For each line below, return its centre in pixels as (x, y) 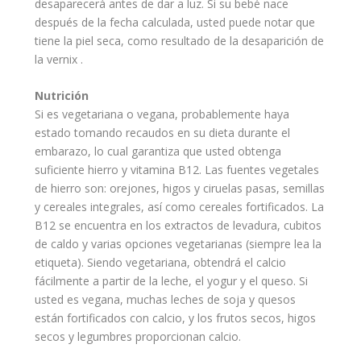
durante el (262, 133)
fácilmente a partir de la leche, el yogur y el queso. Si (171, 281)
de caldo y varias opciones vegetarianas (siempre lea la (178, 244)
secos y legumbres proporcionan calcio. (137, 337)
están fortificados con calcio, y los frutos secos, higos (175, 318)
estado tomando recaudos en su (121, 133)
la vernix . (58, 59)
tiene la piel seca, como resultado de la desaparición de (179, 40)
